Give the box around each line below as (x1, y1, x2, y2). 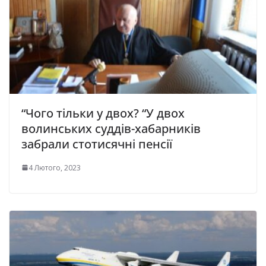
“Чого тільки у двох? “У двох (21, 104, 185, 121)
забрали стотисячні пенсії (21, 135, 172, 152)
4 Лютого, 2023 (28, 162, 81, 173)
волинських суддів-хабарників (21, 120, 201, 137)
